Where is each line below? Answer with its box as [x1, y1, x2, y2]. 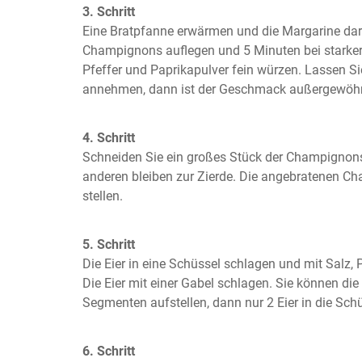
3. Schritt [82, 4, 135, 19]
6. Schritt [82, 343, 135, 359]
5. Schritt [82, 237, 135, 252]
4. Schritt [82, 130, 135, 145]
